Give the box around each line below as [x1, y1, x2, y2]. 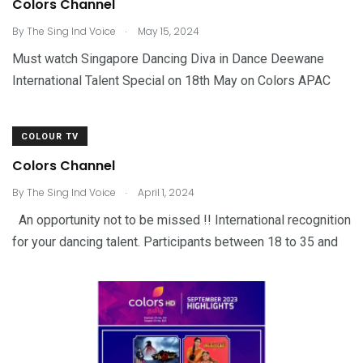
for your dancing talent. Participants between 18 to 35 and [12, 233, 338, 250]
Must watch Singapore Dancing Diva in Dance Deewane [12, 50, 324, 66]
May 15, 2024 [135, 23, 199, 38]
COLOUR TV [21, 130, 79, 142]
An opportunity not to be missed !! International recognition [12, 211, 351, 228]
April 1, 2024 [135, 185, 194, 199]
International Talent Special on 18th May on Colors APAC [12, 72, 337, 88]
